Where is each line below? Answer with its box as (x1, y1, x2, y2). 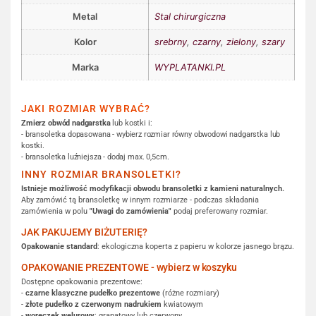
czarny (193, 36, 221, 47)
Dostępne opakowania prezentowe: (21, 276, 142, 286)
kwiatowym (162, 299, 203, 309)
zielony (226, 36, 256, 47)
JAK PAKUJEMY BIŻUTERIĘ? (21, 226, 147, 238)
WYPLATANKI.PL (154, 61, 226, 73)
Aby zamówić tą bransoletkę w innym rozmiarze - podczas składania (21, 195, 259, 205)
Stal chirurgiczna (154, 11, 226, 22)
